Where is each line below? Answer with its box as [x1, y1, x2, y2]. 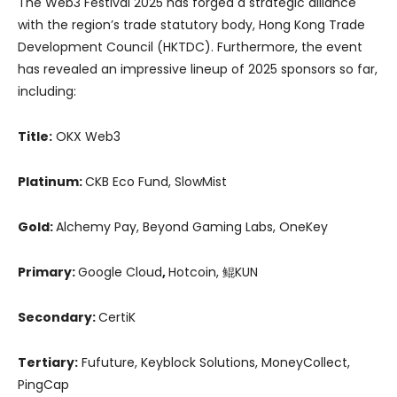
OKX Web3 [52, 128, 121, 146]
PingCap [18, 376, 69, 394]
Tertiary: [18, 354, 78, 372]
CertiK [98, 308, 136, 327]
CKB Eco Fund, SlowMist [85, 173, 227, 191]
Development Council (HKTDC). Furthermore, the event [18, 38, 362, 57]
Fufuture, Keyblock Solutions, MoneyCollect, [78, 354, 350, 372]
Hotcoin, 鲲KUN [168, 263, 258, 282]
